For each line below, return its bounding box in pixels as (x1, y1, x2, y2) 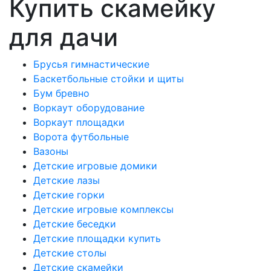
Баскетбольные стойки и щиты (33, 73, 184, 85)
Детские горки (33, 189, 105, 201)
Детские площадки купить (33, 232, 161, 244)
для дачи (9, 22, 118, 52)
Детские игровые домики (33, 160, 157, 172)
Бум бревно (33, 87, 90, 99)
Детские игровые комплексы (33, 203, 174, 215)
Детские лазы (33, 174, 100, 186)
